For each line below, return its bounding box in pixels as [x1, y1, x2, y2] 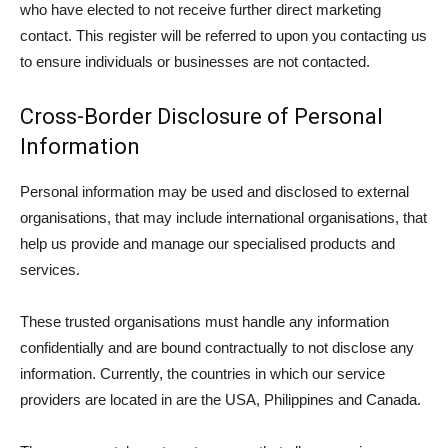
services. [20, 261, 80, 278]
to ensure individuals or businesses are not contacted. [20, 53, 370, 70]
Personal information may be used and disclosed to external [20, 183, 409, 200]
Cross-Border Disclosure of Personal [20, 104, 383, 129]
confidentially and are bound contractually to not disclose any [20, 339, 414, 356]
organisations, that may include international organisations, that [20, 209, 427, 226]
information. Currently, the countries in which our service [20, 365, 385, 382]
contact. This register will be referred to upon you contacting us [20, 27, 427, 44]
